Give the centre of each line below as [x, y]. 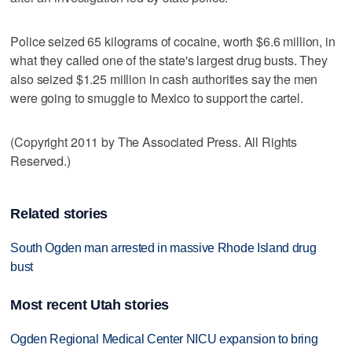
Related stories [59, 214]
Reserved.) [40, 160]
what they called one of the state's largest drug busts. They [169, 60]
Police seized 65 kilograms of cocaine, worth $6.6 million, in [173, 41]
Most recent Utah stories [90, 304]
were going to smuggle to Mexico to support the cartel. [157, 97]
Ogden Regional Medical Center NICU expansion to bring [164, 339]
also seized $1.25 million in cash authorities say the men [164, 79]
